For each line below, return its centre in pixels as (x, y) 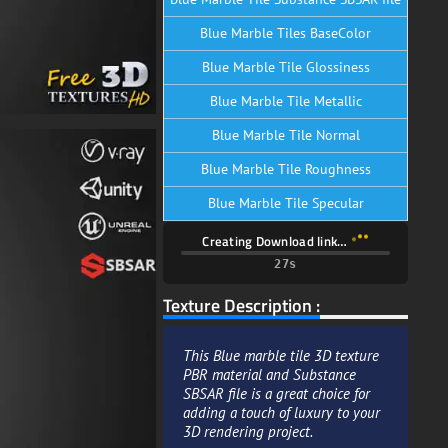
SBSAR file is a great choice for (276, 392)
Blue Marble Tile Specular (285, 202)
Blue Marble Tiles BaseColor (285, 32)
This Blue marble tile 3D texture (281, 354)
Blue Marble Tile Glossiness (285, 66)
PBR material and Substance (269, 373)
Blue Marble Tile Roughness (285, 168)
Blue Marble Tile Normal (285, 134)
